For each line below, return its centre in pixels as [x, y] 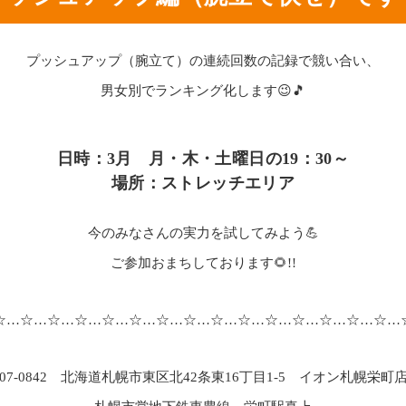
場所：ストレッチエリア [203, 183]
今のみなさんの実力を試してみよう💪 [203, 233]
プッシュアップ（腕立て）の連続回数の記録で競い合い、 [203, 61]
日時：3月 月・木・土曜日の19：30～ [203, 159]
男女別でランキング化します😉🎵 [203, 91]
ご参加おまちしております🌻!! [203, 263]
